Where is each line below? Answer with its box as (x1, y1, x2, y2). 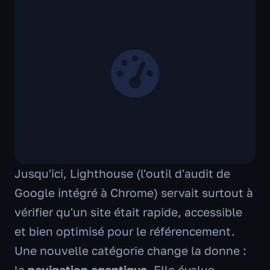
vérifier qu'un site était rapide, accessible (14, 205, 242, 219)
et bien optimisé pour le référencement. (14, 224, 235, 238)
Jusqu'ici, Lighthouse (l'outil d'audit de (14, 166, 230, 180)
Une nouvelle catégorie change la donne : (14, 243, 246, 257)
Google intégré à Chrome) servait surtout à (14, 186, 253, 199)
